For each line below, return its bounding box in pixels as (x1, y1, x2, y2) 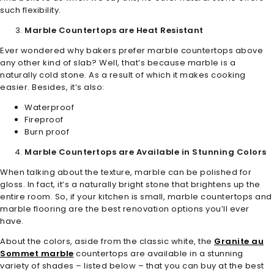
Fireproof (24, 113, 64, 125)
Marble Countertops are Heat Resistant (24, 24, 204, 36)
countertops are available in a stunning (73, 247, 243, 259)
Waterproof (24, 101, 74, 113)
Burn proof (24, 125, 69, 138)
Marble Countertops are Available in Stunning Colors (24, 146, 267, 158)
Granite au (214, 235, 264, 247)
